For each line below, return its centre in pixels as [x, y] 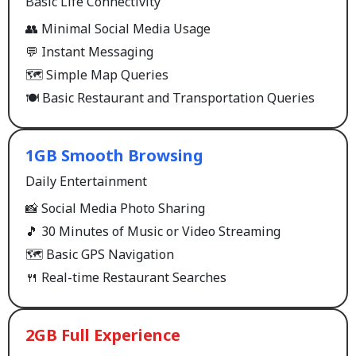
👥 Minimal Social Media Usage [118, 29]
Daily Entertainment [86, 181]
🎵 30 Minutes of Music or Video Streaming [153, 231]
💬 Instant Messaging [89, 52]
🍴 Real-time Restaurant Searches [126, 277]
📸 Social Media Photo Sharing [115, 208]
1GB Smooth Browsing [114, 155]
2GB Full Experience [103, 335]
